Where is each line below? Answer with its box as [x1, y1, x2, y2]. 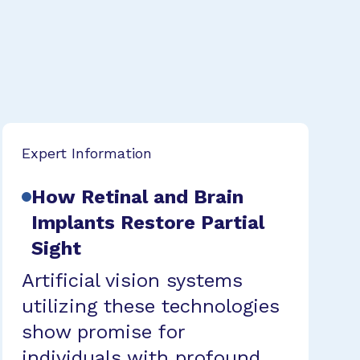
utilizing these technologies [21, 294, 280, 317]
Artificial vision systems [21, 268, 243, 292]
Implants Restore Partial [31, 211, 264, 234]
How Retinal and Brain [31, 185, 243, 208]
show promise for [21, 320, 185, 343]
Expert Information [21, 144, 152, 162]
